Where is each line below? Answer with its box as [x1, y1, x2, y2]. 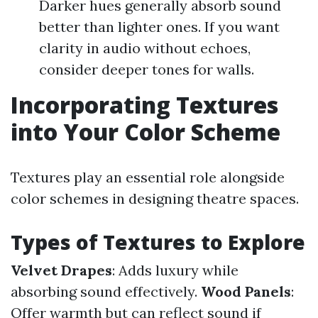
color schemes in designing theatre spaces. [11, 190, 299, 207]
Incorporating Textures [11, 89, 278, 120]
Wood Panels [201, 283, 291, 300]
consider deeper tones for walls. [39, 60, 254, 78]
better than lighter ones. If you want [39, 18, 280, 35]
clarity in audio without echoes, [39, 39, 251, 57]
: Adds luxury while [112, 261, 238, 279]
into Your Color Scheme [11, 116, 280, 147]
